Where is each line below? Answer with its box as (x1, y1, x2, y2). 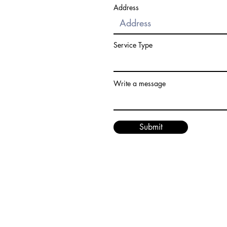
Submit (139, 122, 163, 132)
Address (113, 3, 139, 12)
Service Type (113, 40, 153, 50)
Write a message (113, 79, 166, 88)
